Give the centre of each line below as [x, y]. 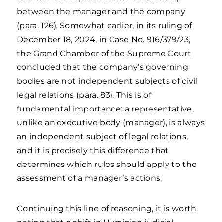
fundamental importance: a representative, [105, 109]
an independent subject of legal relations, [103, 137]
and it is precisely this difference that [93, 150]
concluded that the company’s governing [103, 67]
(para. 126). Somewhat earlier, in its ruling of [105, 26]
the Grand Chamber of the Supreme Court [104, 53]
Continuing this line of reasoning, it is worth [107, 208]
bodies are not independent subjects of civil [107, 81]
